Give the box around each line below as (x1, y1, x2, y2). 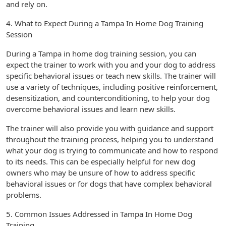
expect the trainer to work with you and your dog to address (6, 60, 215, 70)
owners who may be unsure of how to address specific (6, 167, 195, 178)
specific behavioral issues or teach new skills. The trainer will (6, 71, 216, 81)
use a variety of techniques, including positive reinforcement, (6, 82, 218, 92)
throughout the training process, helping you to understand (6, 134, 213, 144)
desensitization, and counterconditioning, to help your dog (6, 93, 210, 103)
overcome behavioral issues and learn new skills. (6, 104, 176, 114)
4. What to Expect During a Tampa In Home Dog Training (6, 18, 203, 28)
